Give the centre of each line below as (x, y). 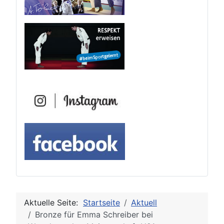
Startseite (101, 203)
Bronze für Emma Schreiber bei (94, 215)
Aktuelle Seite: (53, 203)
